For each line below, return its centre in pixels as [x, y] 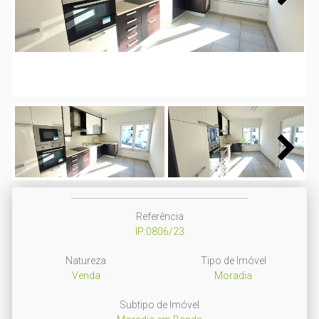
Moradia [233, 276]
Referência [159, 216]
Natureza [86, 261]
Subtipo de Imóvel [159, 305]
